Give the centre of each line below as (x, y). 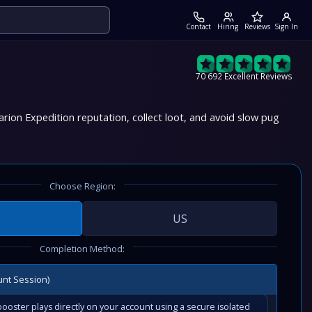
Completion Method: (82, 249)
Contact (198, 26)
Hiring (228, 26)
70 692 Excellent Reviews (244, 76)
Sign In (286, 26)
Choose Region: (82, 186)
